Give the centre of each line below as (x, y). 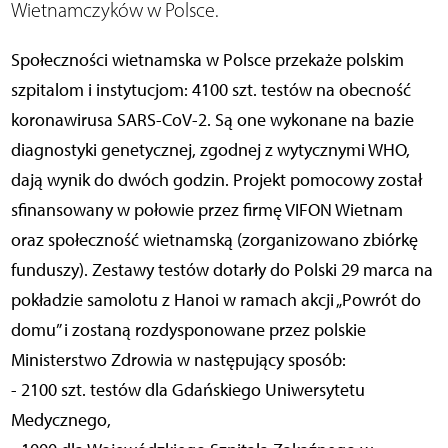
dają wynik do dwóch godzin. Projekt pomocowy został (216, 180)
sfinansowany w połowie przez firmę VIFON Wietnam (206, 210)
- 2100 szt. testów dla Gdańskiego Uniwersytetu (187, 390)
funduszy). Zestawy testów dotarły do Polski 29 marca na (221, 270)
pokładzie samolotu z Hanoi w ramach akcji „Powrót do (215, 300)
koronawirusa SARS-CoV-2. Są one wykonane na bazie (212, 120)
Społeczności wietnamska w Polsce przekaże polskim (207, 60)
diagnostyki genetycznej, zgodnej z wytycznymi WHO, (210, 150)
